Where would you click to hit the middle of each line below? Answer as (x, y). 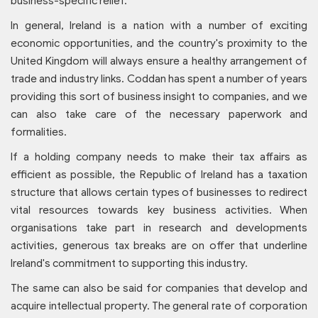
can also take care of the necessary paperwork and (159, 115)
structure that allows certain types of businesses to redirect (159, 193)
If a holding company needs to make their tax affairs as (159, 157)
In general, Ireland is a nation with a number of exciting (159, 26)
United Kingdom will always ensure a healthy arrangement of (159, 61)
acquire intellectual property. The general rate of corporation (159, 306)
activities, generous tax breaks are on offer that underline (159, 246)
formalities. (39, 132)
